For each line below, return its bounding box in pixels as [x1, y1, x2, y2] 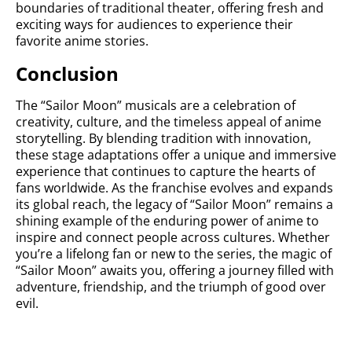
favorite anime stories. [16, 32, 148, 49]
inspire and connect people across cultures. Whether [16, 229, 330, 246]
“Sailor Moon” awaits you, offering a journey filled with [16, 262, 334, 279]
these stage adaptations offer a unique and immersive [16, 146, 336, 163]
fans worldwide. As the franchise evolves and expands [16, 179, 333, 196]
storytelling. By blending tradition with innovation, [16, 130, 311, 147]
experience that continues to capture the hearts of [16, 163, 315, 180]
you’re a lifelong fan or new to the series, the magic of [16, 245, 332, 262]
